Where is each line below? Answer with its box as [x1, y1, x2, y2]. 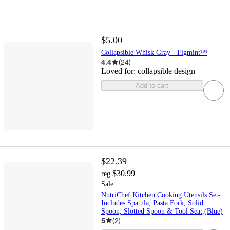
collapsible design [137, 67, 195, 76]
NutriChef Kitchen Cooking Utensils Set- [101, 190, 221, 199]
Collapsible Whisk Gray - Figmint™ [101, 49, 207, 57]
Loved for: [101, 67, 138, 76]
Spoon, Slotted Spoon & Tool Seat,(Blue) [101, 207, 223, 215]
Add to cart [136, 82, 169, 90]
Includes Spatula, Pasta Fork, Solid [101, 199, 203, 207]
